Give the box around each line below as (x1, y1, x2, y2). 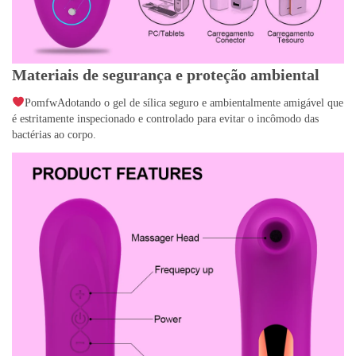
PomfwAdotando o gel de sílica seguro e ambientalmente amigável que (24, 97, 343, 110)
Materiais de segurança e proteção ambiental (12, 66, 319, 84)
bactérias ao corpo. (12, 129, 96, 141)
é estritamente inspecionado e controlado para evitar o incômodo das (12, 113, 319, 126)
